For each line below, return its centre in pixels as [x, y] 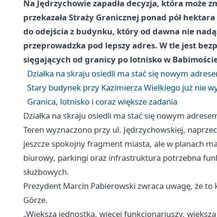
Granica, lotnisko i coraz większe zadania [102, 101]
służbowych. [46, 171]
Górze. [36, 200]
